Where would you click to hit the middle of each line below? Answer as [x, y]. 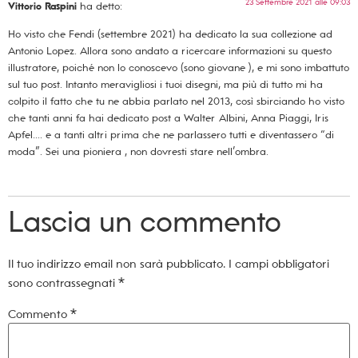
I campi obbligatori [279, 263]
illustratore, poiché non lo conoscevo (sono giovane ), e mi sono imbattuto [179, 68]
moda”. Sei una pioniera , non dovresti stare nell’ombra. [138, 152]
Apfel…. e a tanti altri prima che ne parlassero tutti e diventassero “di [171, 135]
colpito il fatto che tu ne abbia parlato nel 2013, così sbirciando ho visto [176, 101]
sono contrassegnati [63, 282]
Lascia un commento [145, 222]
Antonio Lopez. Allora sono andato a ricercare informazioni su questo [170, 51]
